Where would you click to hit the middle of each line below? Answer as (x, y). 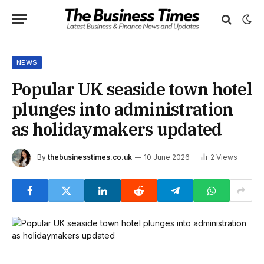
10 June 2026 (167, 157)
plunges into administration (123, 109)
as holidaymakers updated (117, 129)
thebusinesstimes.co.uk (90, 157)
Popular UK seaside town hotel (132, 89)
